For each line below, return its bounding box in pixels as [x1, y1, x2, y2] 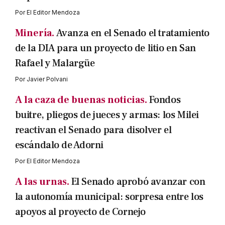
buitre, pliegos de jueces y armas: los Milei [15, 108, 199, 122]
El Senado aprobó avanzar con [71, 175, 205, 188]
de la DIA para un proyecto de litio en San [15, 42, 196, 55]
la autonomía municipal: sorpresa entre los [15, 190, 203, 203]
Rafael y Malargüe [15, 57, 95, 70]
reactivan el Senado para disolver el [15, 124, 172, 137]
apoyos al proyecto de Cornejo [15, 205, 146, 218]
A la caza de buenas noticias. [15, 93, 147, 106]
